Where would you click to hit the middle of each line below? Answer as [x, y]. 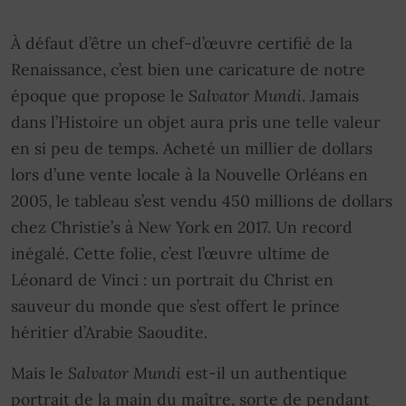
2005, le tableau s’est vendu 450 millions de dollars [202, 200]
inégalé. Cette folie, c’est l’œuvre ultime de [170, 253]
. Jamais [330, 95]
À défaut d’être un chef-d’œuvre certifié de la [182, 43]
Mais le [39, 372]
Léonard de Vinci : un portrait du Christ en [172, 279]
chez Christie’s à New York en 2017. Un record [182, 227]
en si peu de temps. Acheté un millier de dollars [192, 148]
